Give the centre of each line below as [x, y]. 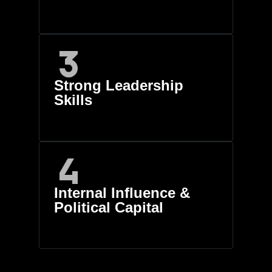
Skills [73, 100]
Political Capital [109, 207]
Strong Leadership [119, 85]
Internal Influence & [122, 192]
